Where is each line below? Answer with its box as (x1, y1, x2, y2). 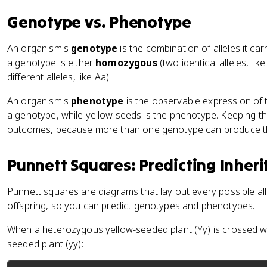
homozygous (95, 56, 157, 69)
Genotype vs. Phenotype (7, 12, 192, 32)
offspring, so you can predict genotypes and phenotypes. (7, 199, 255, 212)
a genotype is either (7, 56, 96, 69)
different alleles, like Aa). (7, 70, 111, 83)
